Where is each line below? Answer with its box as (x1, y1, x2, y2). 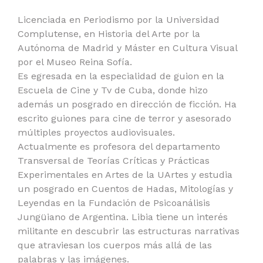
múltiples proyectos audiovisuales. (18, 127, 175, 138)
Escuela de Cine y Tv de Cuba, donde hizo (18, 85, 208, 96)
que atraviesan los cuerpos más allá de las (18, 240, 212, 251)
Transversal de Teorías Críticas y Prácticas (18, 155, 210, 166)
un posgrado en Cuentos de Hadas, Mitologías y (18, 183, 233, 194)
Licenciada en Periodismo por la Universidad (18, 14, 220, 25)
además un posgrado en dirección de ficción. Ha (18, 99, 237, 110)
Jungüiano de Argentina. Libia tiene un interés (18, 211, 228, 222)
